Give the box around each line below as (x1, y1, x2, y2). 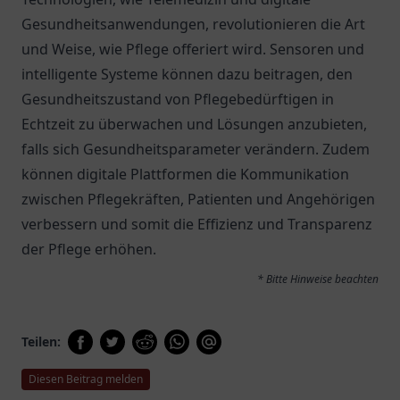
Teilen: (21, 333, 61, 350)
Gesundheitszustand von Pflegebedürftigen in (21, 89, 334, 109)
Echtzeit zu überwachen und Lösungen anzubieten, (21, 114, 367, 134)
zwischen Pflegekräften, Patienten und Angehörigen (21, 189, 375, 209)
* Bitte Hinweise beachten (257, 271, 379, 287)
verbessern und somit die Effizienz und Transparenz (21, 214, 372, 234)
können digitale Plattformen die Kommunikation (21, 164, 349, 184)
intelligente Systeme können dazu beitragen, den (21, 64, 353, 84)
